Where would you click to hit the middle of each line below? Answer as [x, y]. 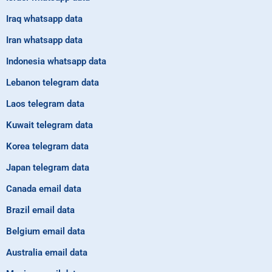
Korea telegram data [47, 147]
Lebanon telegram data [53, 83]
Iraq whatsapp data [44, 19]
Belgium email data [46, 232]
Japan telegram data [48, 168]
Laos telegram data [45, 104]
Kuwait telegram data [49, 125]
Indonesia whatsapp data [56, 62]
